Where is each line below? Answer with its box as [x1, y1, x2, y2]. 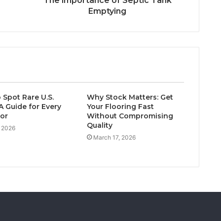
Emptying [88, 6, 126, 16]
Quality [86, 121, 112, 130]
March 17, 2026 [93, 134, 136, 141]
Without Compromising [86, 111, 173, 120]
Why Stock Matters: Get [86, 93, 173, 102]
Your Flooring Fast [86, 102, 154, 111]
